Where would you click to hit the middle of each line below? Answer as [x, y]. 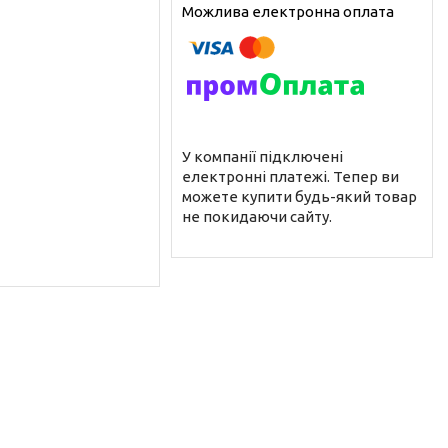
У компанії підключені [262, 156]
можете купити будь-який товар [299, 196]
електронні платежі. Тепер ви [290, 176]
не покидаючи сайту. [257, 216]
